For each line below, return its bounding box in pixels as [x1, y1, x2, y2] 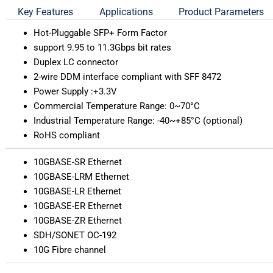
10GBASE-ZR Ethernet [34, 214, 122, 226]
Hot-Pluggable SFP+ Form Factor [34, 27, 167, 38]
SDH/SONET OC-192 [34, 229, 116, 241]
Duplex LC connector [34, 56, 118, 68]
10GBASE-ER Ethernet [34, 200, 122, 211]
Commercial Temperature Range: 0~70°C [34, 100, 200, 112]
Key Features [18, 5, 74, 18]
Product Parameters [178, 5, 264, 18]
